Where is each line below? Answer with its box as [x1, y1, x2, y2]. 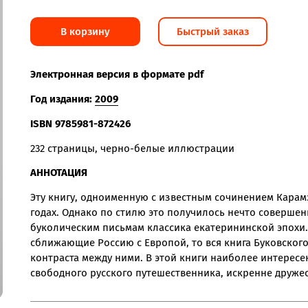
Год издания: [30, 92, 95, 105]
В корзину [60, 25, 110, 38]
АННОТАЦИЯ [30, 166, 87, 179]
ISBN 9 [30, 117, 60, 130]
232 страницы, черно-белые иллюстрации [30, 142, 234, 155]
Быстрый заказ [177, 25, 249, 38]
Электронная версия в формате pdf [30, 68, 203, 80]
